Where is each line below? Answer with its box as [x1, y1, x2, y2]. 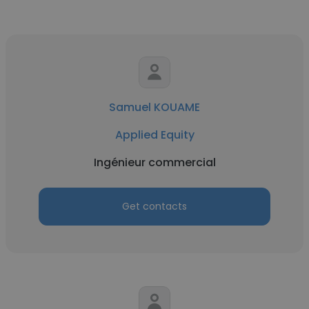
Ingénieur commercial [93, 154, 216, 170]
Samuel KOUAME [109, 99, 200, 115]
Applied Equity [114, 127, 195, 143]
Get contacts [122, 199, 187, 213]
